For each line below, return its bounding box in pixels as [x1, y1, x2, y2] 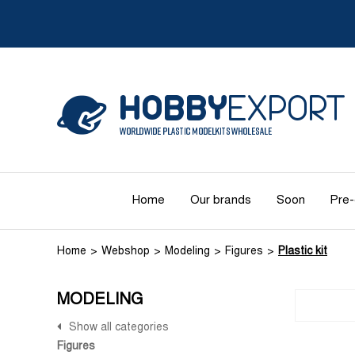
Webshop [101, 246, 150, 257]
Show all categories [69, 323, 169, 333]
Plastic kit [278, 246, 327, 257]
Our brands [189, 195, 251, 206]
